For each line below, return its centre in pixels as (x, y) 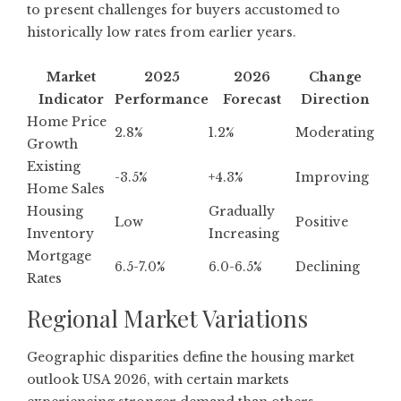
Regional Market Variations (167, 318)
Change (335, 77)
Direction (335, 99)
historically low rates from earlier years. (162, 32)
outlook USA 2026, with (107, 379)
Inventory (60, 233)
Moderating (335, 132)
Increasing (244, 233)
